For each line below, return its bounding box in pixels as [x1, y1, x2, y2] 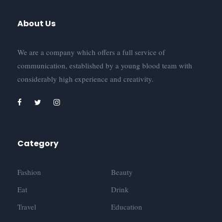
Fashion [17, 167, 41, 177]
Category [17, 138, 58, 150]
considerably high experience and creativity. [17, 74, 154, 84]
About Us [17, 18, 55, 30]
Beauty [111, 167, 133, 177]
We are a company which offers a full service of [17, 47, 165, 57]
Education [111, 202, 142, 212]
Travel [17, 202, 36, 212]
